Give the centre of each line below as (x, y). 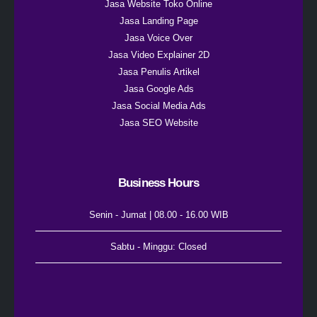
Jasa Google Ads (158, 89)
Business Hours (158, 183)
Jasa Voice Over (158, 38)
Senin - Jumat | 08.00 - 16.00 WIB (158, 215)
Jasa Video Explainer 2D (158, 55)
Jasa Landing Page (158, 21)
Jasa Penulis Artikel (158, 72)
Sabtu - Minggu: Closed (158, 247)
